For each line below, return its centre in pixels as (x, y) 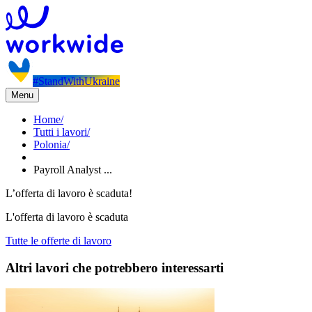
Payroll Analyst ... (73, 170)
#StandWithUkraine (76, 81)
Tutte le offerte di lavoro (58, 241)
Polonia (50, 145)
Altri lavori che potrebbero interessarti (115, 267)
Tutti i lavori (60, 132)
